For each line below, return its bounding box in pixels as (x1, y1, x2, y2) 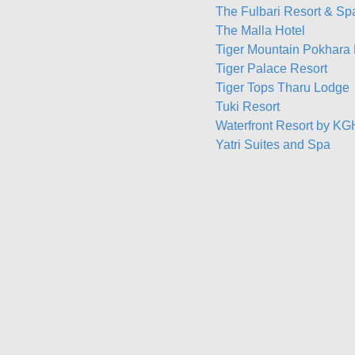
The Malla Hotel (216, 24, 305, 37)
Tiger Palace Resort (216, 62, 327, 75)
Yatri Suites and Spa (216, 138, 330, 151)
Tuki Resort (216, 100, 280, 113)
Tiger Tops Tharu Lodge (216, 81, 349, 94)
